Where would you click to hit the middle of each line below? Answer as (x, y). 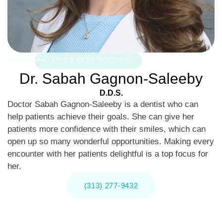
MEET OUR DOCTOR (92, 60)
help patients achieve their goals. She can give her (101, 116)
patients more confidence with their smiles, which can (107, 129)
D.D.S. (111, 93)
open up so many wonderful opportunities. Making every (111, 141)
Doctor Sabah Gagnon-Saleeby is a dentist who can (103, 104)
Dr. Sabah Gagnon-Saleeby (111, 78)
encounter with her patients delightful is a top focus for (108, 154)
